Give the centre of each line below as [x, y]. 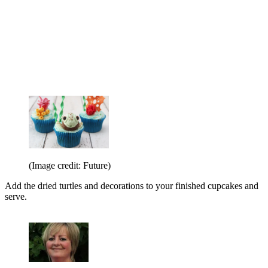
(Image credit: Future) [70, 165]
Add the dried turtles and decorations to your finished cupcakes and [132, 185]
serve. [16, 196]
